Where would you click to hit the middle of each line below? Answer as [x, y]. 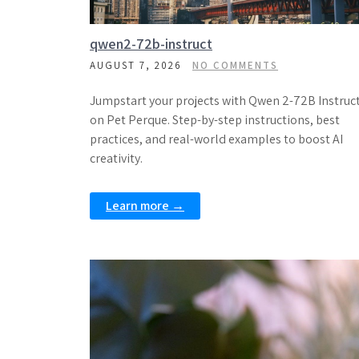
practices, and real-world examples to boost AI [216, 139]
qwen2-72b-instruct [151, 44]
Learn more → [145, 206]
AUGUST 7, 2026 [136, 65]
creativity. [116, 158]
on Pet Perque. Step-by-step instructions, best [215, 120]
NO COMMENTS [235, 65]
